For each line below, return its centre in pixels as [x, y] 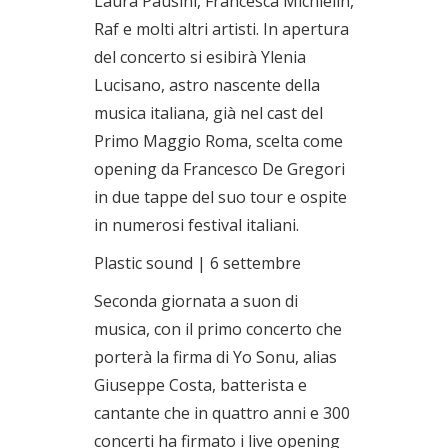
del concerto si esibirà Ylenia [200, 56]
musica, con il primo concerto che [218, 328]
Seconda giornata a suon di [196, 300]
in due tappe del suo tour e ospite [220, 196]
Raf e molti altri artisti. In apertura [221, 28]
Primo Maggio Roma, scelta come [218, 140]
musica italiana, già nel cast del [208, 112]
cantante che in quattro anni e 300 [222, 412]
